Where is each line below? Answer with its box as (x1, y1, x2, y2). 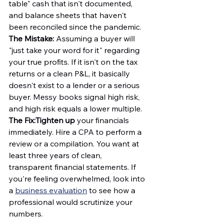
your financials (75, 115, 131, 126)
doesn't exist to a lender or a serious (9, 80, 142, 91)
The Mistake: (9, 34, 54, 44)
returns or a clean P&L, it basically (9, 69, 132, 79)
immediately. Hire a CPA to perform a (9, 127, 144, 137)
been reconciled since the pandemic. (9, 22, 141, 32)
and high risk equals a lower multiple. (9, 104, 142, 114)
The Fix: (9, 115, 36, 126)
